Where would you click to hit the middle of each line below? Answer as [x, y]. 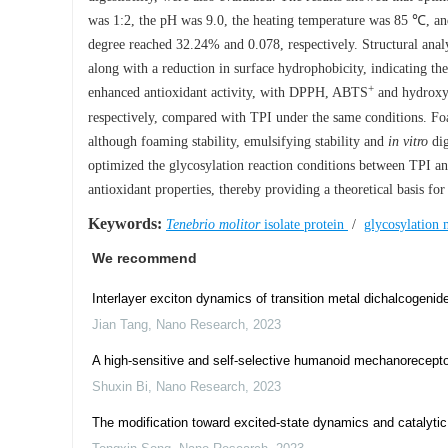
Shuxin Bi [120, 386]
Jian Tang [120, 324]
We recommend [144, 258]
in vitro [408, 141]
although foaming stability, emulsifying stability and [238, 141]
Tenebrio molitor [213, 224]
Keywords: [125, 223]
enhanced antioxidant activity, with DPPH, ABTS [228, 92]
